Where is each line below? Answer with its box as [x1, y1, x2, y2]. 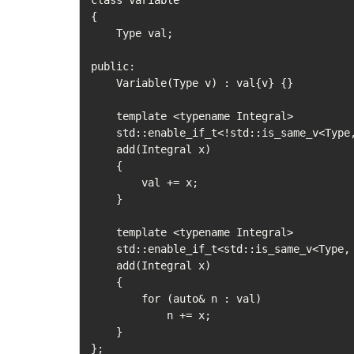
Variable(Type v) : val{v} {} [91, 77, 116, 90]
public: [91, 60, 135, 73]
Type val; [91, 27, 116, 40]
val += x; [91, 176, 141, 190]
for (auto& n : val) [91, 292, 141, 306]
